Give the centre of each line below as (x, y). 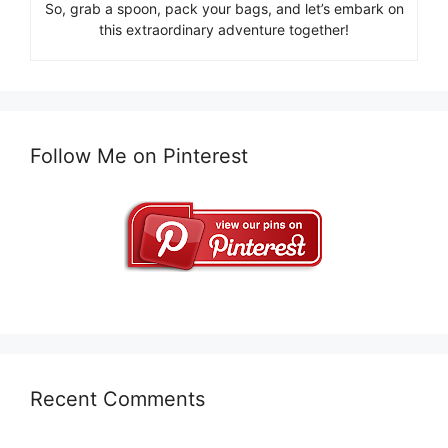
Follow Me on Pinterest (139, 156)
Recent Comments (117, 399)
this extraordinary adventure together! (224, 30)
